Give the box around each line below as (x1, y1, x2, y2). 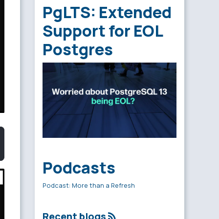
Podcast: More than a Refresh (43, 181, 135, 190)
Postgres (43, 39, 113, 61)
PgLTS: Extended (43, 1, 172, 23)
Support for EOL (43, 20, 162, 42)
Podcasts (43, 157, 115, 179)
